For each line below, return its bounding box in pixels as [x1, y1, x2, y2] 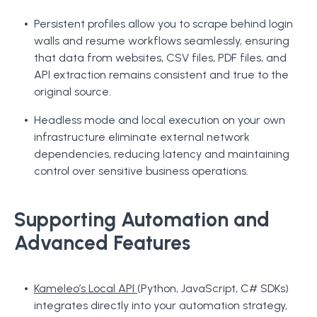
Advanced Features [14, 231, 190, 255]
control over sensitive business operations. [34, 164, 248, 178]
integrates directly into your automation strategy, [34, 299, 287, 312]
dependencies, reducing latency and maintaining [34, 147, 289, 161]
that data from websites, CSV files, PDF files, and [34, 51, 287, 64]
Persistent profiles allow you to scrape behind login [34, 17, 293, 30]
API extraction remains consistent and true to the [34, 68, 289, 81]
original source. [34, 85, 111, 98]
